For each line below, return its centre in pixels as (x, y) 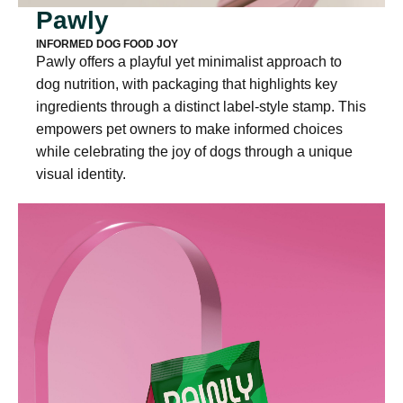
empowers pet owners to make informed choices (189, 129)
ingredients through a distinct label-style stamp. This (201, 107)
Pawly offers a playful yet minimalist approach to (189, 62)
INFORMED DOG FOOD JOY (107, 44)
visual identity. (81, 174)
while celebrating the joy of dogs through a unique (194, 152)
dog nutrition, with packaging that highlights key (187, 84)
